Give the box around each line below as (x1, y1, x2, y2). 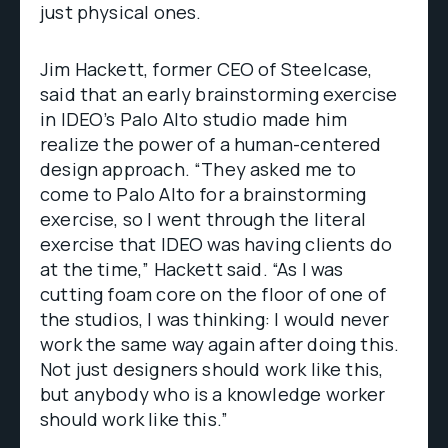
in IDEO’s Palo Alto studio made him (40, 107, 348, 131)
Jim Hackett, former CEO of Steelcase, (40, 57, 373, 81)
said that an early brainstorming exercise (40, 82, 398, 106)
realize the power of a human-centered (40, 132, 382, 156)
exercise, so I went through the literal (40, 207, 367, 231)
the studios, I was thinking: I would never (40, 307, 390, 331)
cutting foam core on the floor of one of (40, 282, 387, 306)
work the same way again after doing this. (40, 332, 400, 356)
